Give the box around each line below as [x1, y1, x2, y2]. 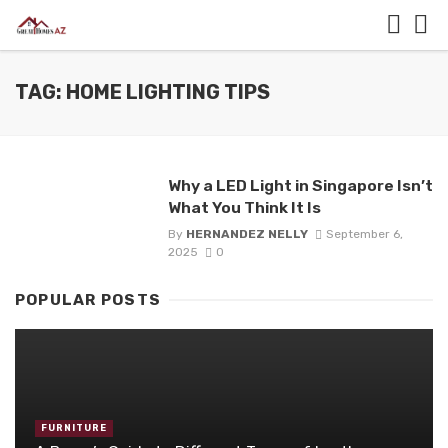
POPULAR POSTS [15, 291, 162, 310]
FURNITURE [41, 423, 107, 434]
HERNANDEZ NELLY [185, 227, 308, 242]
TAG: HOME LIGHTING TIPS [15, 81, 270, 104]
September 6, [325, 227, 403, 242]
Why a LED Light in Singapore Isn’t [167, 176, 433, 195]
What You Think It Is [167, 198, 321, 217]
